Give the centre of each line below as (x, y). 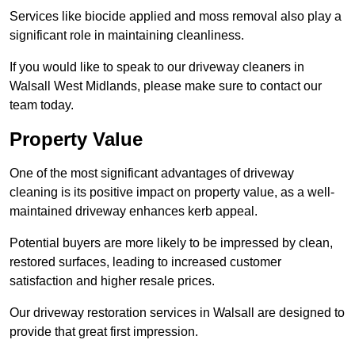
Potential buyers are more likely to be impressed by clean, (171, 243)
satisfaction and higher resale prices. (112, 281)
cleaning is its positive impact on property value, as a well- (172, 193)
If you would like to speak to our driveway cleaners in (157, 67)
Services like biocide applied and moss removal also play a (176, 17)
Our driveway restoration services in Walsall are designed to (177, 313)
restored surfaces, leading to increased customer (145, 262)
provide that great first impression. (104, 332)
